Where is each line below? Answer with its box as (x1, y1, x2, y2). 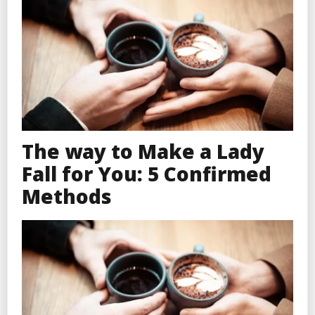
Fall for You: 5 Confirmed (22, 160, 271, 187)
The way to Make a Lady (22, 137, 264, 165)
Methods (22, 182, 112, 210)
